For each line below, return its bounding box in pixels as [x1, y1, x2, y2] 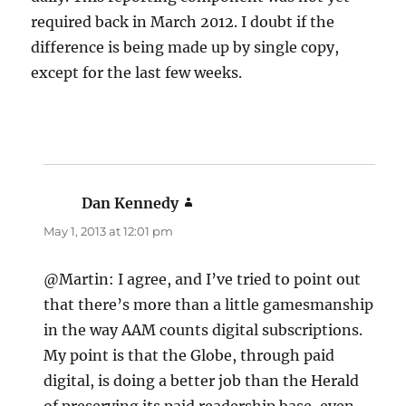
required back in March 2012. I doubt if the [31, 12, 335, 31]
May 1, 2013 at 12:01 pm [43, 223, 174, 238]
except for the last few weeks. [31, 63, 243, 82]
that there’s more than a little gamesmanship [43, 295, 374, 314]
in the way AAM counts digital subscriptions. [43, 320, 363, 339]
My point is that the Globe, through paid [43, 345, 335, 364]
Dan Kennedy [82, 193, 179, 212]
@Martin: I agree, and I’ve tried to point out [43, 269, 362, 288]
